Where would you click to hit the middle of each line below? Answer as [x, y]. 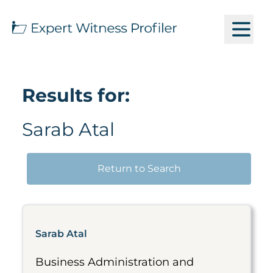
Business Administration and [115, 262]
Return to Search [139, 168]
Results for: [76, 95]
